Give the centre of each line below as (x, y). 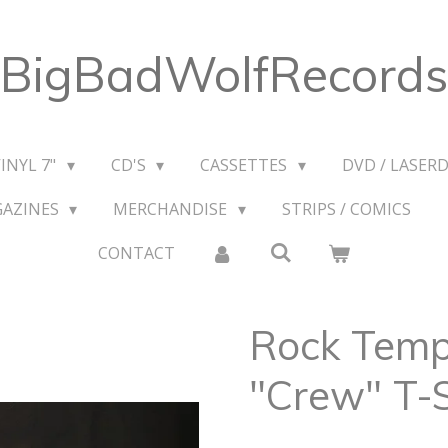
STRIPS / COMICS (346, 209)
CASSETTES (246, 165)
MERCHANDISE (172, 209)
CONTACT (136, 253)
